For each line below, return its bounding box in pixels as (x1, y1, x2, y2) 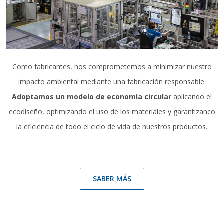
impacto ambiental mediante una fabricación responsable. (18, 76, 206, 86)
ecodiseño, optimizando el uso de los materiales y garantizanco (8, 106, 215, 116)
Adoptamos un (12, 91, 65, 101)
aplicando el (173, 91, 212, 101)
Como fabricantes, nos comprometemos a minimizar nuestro (12, 61, 212, 71)
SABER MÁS (92, 173, 131, 183)
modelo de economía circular (67, 91, 173, 101)
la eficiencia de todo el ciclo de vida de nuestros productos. (16, 121, 207, 131)
